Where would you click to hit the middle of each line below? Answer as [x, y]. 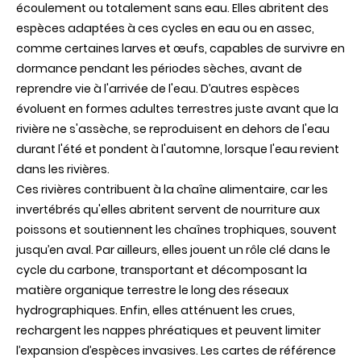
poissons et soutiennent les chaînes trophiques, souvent [176, 230]
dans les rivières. [63, 170]
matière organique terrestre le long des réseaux [152, 290]
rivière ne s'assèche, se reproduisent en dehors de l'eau [173, 129]
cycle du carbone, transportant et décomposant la [162, 270]
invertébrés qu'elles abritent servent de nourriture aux [168, 210]
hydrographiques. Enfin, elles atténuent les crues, [156, 311]
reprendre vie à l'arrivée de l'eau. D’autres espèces [158, 89]
